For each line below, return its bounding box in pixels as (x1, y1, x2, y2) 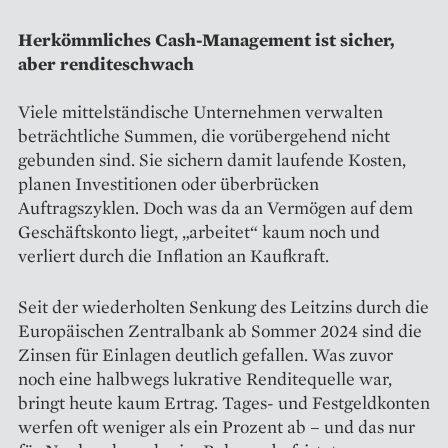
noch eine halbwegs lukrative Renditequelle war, (18, 366, 392, 390)
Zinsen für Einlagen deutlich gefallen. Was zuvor (18, 342, 393, 366)
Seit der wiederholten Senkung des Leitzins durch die (18, 294, 429, 318)
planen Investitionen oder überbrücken (18, 171, 319, 195)
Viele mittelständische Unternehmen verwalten (18, 99, 383, 123)
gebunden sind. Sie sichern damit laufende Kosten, (18, 147, 406, 171)
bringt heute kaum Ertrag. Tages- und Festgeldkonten (18, 390, 430, 414)
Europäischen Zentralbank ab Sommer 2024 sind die (18, 318, 422, 342)
